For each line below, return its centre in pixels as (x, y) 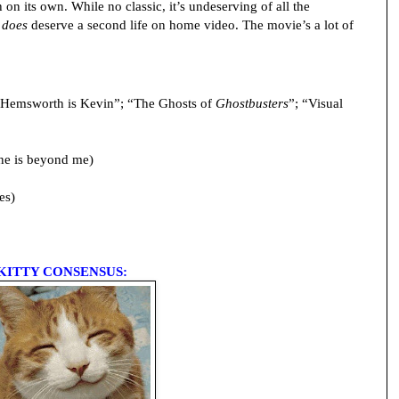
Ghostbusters (252, 103)
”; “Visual (316, 103)
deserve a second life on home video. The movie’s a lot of (191, 25)
